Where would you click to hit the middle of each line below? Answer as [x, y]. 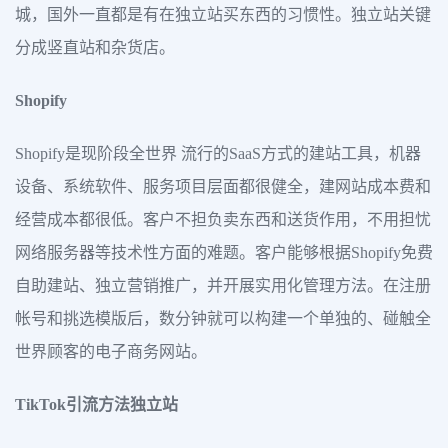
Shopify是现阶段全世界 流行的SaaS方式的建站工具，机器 [218, 153]
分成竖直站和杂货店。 [95, 47]
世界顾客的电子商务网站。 [111, 351]
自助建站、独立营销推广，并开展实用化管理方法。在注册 [223, 285]
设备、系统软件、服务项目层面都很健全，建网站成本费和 [223, 186]
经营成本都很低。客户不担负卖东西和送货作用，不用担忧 [223, 219]
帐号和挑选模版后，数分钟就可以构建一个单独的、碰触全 [223, 318]
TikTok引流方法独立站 [96, 404]
